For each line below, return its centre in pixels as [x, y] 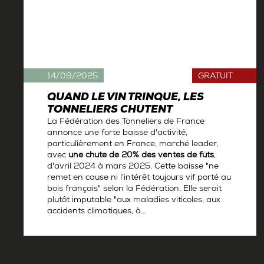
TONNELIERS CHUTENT [110, 111]
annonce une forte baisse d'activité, [117, 134]
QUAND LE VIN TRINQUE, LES [126, 98]
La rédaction [70, 230]
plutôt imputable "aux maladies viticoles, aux [134, 201]
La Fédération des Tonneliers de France [126, 123]
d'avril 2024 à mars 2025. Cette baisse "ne [133, 167]
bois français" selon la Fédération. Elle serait [134, 190]
